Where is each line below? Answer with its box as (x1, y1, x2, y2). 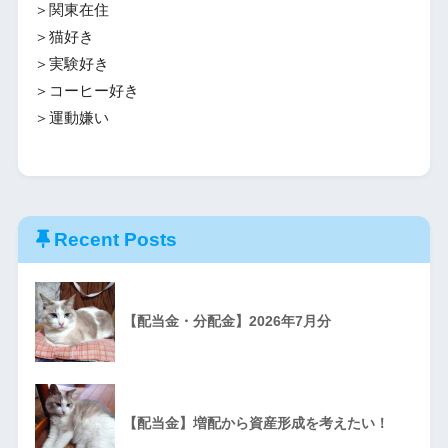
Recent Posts (53, 228, 177, 250)
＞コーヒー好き (33, 82, 139, 99)
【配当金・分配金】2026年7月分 (122, 312, 331, 329)
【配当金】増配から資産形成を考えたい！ (122, 414, 389, 431)
